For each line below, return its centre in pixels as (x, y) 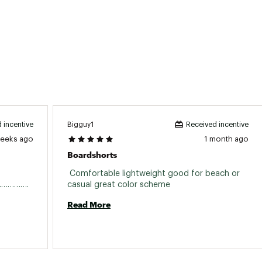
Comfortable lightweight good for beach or (154, 174)
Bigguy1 (80, 124)
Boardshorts (92, 155)
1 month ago (226, 139)
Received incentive (217, 125)
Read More (89, 204)
